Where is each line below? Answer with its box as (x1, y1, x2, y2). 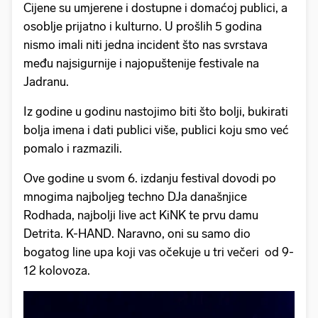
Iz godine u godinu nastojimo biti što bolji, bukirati (23, 104, 288, 119)
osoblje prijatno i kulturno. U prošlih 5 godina (23, 19, 262, 34)
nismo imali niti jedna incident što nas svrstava (23, 38, 268, 53)
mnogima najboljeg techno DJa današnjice (23, 190, 247, 204)
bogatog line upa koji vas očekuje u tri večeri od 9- (23, 245, 294, 260)
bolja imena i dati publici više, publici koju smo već (23, 123, 289, 138)
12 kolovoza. (23, 263, 93, 278)
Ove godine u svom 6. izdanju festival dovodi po (23, 171, 276, 186)
